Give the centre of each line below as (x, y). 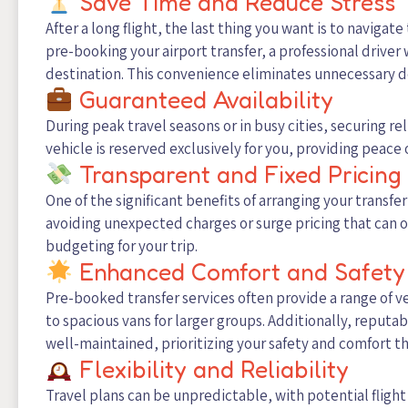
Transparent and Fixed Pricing (237, 175)
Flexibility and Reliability (210, 370)
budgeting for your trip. (122, 246)
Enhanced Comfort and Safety (239, 272)
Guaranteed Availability (203, 100)
